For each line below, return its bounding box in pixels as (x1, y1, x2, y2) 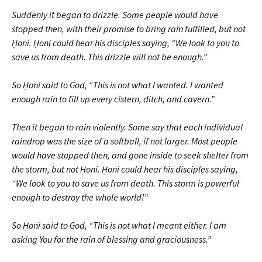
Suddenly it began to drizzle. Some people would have (12, 8, 218, 20)
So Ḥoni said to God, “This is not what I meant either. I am (12, 219, 226, 231)
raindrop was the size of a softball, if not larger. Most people (12, 135, 237, 147)
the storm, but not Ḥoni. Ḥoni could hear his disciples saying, (12, 163, 238, 175)
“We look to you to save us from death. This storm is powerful (12, 177, 239, 189)
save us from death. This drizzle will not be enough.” (12, 50, 207, 63)
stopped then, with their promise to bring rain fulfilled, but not (12, 22, 246, 35)
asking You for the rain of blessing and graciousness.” (12, 233, 211, 245)
